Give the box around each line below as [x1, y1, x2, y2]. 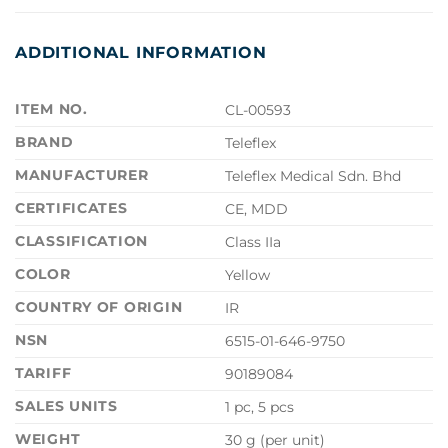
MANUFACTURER [15, 166, 149, 185]
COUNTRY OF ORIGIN [15, 298, 183, 317]
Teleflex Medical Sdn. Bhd [225, 167, 402, 186]
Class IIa [225, 233, 282, 252]
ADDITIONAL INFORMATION [15, 43, 267, 63]
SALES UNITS [15, 397, 118, 416]
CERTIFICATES [15, 199, 128, 218]
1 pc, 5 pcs [225, 398, 295, 417]
